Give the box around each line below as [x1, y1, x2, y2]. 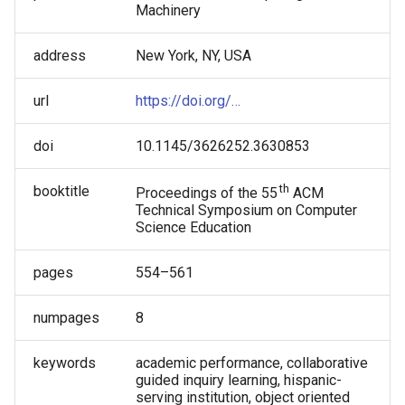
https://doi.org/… [136, 91, 240, 109]
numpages [33, 308, 99, 326]
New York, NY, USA [136, 46, 251, 64]
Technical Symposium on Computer [136, 201, 357, 219]
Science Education [136, 218, 251, 236]
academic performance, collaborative [136, 353, 368, 372]
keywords [33, 353, 96, 372]
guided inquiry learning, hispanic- [136, 371, 342, 389]
